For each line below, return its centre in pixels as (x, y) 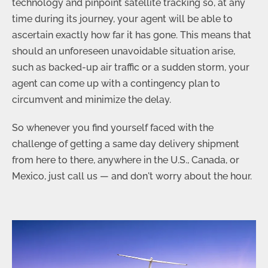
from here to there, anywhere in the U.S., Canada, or (126, 160)
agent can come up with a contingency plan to (116, 84)
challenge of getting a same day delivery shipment (126, 144)
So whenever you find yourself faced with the (113, 128)
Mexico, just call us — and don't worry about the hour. (132, 176)
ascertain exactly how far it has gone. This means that (132, 35)
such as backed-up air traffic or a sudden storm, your (131, 68)
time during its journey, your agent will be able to (122, 19)
